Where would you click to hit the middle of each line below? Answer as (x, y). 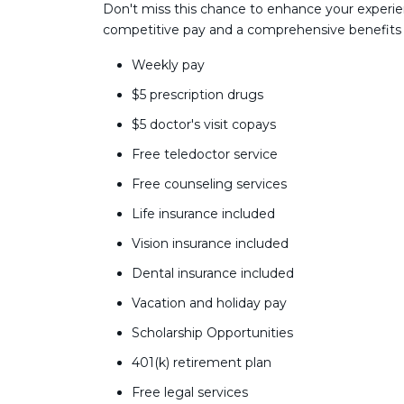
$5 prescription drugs (197, 95)
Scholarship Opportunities (212, 333)
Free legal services (190, 392)
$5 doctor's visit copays (204, 124)
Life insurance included (203, 214)
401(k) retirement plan (202, 363)
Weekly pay (168, 65)
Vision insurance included (210, 243)
